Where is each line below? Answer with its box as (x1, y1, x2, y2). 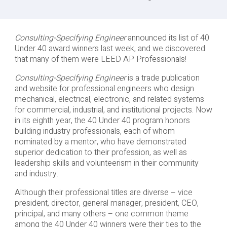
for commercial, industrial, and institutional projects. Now (14, 104, 212, 117)
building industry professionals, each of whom (14, 125, 175, 138)
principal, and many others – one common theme (14, 208, 188, 220)
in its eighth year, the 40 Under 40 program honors (14, 115, 190, 127)
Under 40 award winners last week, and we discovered (14, 43, 205, 55)
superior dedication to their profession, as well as (14, 146, 187, 159)
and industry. (14, 168, 58, 180)
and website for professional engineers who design (14, 83, 194, 95)
